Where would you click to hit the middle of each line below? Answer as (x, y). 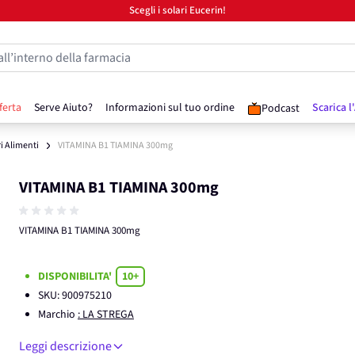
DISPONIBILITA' (76, 277)
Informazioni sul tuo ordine (170, 108)
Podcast (281, 109)
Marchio (58, 315)
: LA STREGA (106, 315)
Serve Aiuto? (63, 108)
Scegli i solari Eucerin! (177, 10)
